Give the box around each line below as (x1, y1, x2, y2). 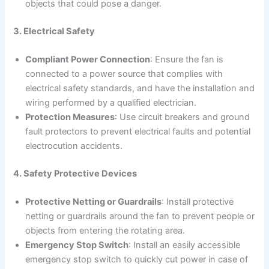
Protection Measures (25, 112, 115, 123)
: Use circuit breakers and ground (115, 112, 250, 123)
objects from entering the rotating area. (25, 225, 186, 237)
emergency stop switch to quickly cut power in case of (25, 254, 249, 265)
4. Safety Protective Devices (13, 168, 138, 179)
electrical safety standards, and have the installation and (25, 83, 255, 94)
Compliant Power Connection (25, 54, 151, 65)
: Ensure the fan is (150, 54, 224, 65)
